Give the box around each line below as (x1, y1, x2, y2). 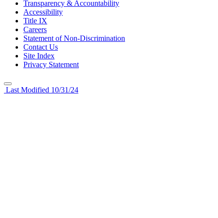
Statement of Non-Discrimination (23, 34, 125, 42)
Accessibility (23, 7, 63, 16)
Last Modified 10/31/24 (4, 85, 78, 94)
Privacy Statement (23, 60, 79, 69)
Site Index (23, 51, 54, 60)
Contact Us (23, 42, 58, 51)
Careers (23, 25, 47, 34)
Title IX (23, 16, 47, 25)
